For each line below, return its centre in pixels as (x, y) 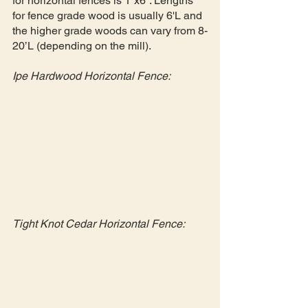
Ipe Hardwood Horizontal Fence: (91, 76)
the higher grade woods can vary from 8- (110, 30)
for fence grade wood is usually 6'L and (109, 15)
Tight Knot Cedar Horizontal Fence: (99, 224)
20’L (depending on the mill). (83, 45)
